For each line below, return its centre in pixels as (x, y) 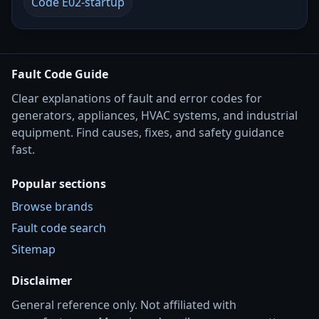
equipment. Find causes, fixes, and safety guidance (148, 132)
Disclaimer (42, 281)
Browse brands (52, 206)
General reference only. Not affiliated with (124, 305)
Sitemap (33, 249)
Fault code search (59, 228)
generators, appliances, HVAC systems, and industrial (155, 115)
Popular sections (59, 184)
